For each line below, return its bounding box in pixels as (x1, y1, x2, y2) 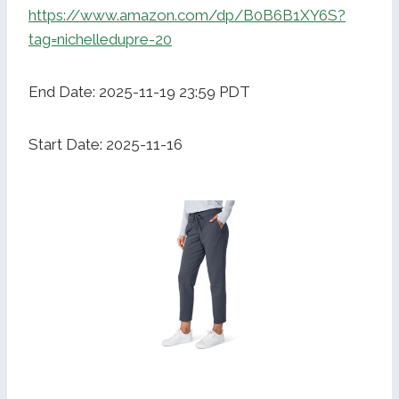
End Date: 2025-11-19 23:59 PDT (28, 83, 250, 102)
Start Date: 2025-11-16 (28, 135, 183, 154)
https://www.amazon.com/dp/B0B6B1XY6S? (28, 6, 346, 25)
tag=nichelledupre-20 (28, 30, 172, 49)
